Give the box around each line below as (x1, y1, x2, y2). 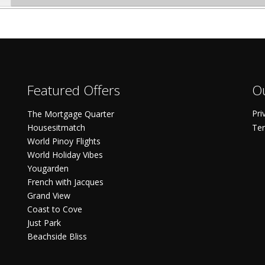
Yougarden (27, 163, 69, 174)
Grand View (27, 190, 70, 202)
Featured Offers (27, 81, 120, 100)
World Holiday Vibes (27, 149, 103, 161)
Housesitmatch (27, 122, 85, 134)
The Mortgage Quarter (27, 108, 114, 120)
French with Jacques (27, 176, 104, 188)
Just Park (27, 217, 61, 229)
